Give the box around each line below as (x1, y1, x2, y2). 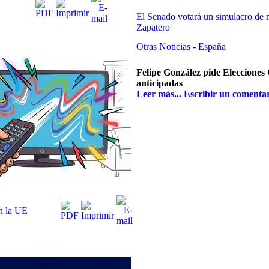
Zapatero (136, 22, 170, 32)
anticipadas (136, 78, 183, 89)
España (198, 41, 226, 52)
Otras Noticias (136, 41, 193, 52)
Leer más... (136, 89, 181, 100)
